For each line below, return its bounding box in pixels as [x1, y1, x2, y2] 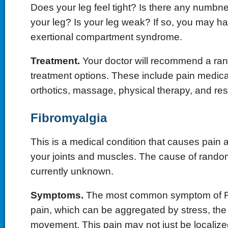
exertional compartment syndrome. [30, 31, 182, 42]
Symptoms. [30, 189, 83, 201]
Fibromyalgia [30, 111, 107, 125]
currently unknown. [30, 165, 113, 177]
